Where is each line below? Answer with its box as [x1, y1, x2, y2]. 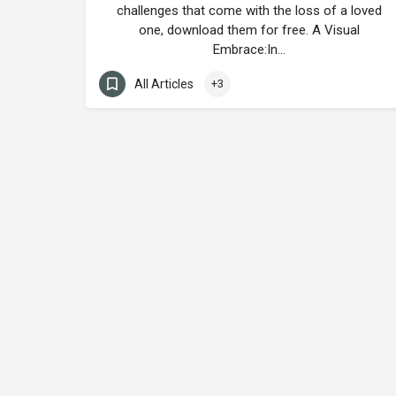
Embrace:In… [213, 42, 286, 57]
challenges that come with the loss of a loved [117, 3, 382, 19]
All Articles [134, 76, 194, 91]
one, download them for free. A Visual [139, 22, 360, 38]
